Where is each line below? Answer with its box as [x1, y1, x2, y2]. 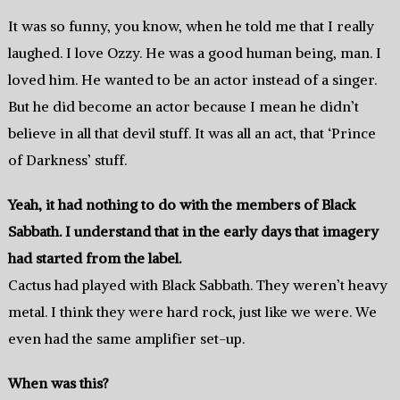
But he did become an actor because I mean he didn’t [7, 97, 359, 116]
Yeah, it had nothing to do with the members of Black [7, 196, 355, 214]
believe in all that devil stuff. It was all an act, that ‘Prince [7, 124, 376, 143]
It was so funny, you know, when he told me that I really [7, 17, 374, 36]
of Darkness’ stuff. [7, 151, 127, 170]
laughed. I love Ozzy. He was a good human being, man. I [7, 44, 381, 62]
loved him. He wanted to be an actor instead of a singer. [7, 71, 377, 89]
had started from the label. [7, 249, 181, 268]
